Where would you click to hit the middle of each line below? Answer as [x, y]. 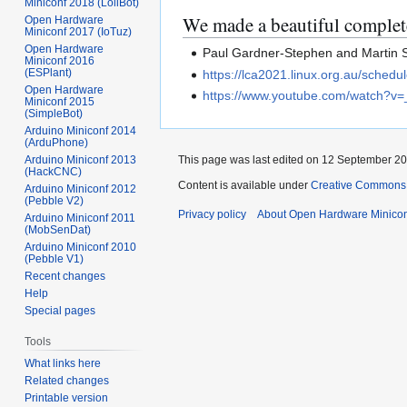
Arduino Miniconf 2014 [81, 130]
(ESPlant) [49, 72]
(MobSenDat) [58, 229]
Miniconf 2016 [60, 60]
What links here [63, 363]
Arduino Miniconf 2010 [81, 247]
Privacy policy [212, 215]
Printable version [67, 397]
